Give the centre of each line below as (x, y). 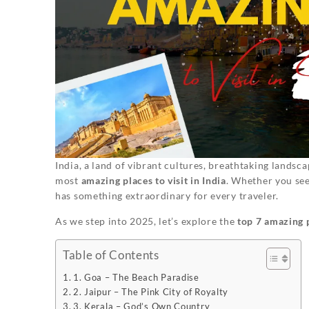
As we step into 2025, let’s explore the (146, 221)
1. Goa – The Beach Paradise (136, 278)
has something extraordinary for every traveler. (167, 196)
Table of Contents (111, 255)
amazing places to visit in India (153, 181)
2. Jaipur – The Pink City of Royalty (151, 292)
